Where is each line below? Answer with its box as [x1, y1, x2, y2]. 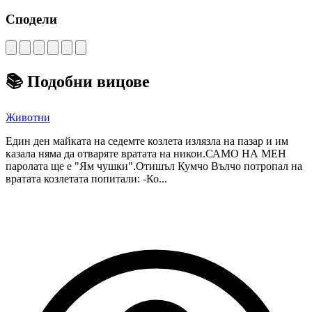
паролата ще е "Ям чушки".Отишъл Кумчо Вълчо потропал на [6, 159, 302, 172]
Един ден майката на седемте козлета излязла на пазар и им [6, 134, 288, 147]
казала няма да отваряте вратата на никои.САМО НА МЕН [6, 147, 286, 159]
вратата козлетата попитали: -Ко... [6, 172, 167, 185]
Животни [6, 111, 50, 123]
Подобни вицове [23, 72, 150, 91]
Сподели [6, 12, 57, 27]
